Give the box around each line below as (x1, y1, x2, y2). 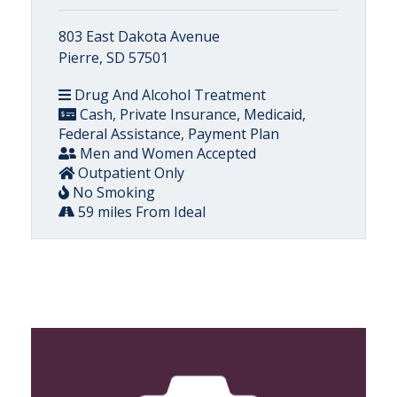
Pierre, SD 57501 (58, 47, 168, 67)
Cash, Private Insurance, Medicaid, (76, 104, 306, 124)
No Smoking (69, 182, 155, 202)
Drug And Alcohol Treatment (71, 84, 266, 105)
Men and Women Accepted (76, 143, 256, 163)
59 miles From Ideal (74, 201, 206, 222)
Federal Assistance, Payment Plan (58, 123, 279, 144)
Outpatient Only (74, 162, 184, 183)
